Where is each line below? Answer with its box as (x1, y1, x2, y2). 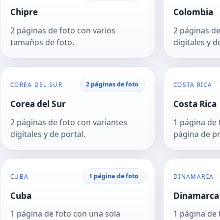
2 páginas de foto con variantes (10, 116, 127, 128)
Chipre (10, 6, 38, 18)
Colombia (173, 6, 213, 18)
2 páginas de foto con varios (10, 25, 115, 36)
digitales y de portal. (10, 128, 85, 139)
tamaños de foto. (10, 36, 74, 48)
